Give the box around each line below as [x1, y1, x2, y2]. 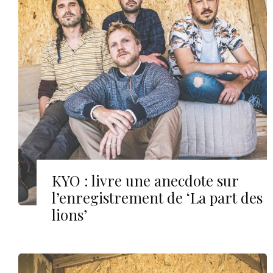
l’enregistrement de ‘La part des [52, 187, 263, 207]
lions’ [52, 204, 87, 224]
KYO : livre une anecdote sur [52, 170, 238, 190]
